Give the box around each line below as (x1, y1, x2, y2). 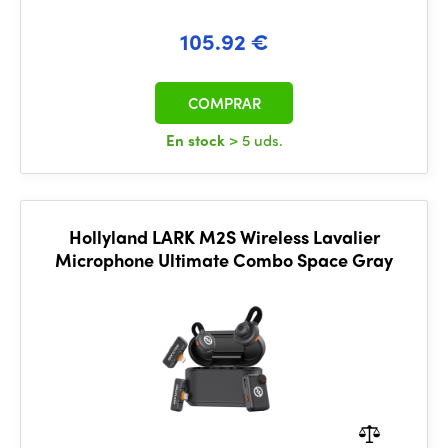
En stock (165, 129, 229, 151)
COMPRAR (187, 92, 261, 114)
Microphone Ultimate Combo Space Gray (55, 247, 393, 272)
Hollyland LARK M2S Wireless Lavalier (68, 224, 380, 249)
